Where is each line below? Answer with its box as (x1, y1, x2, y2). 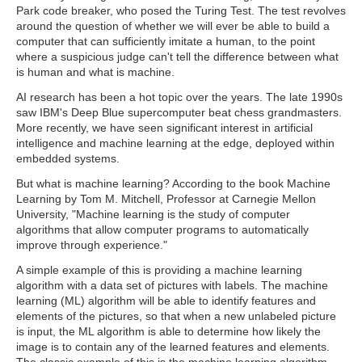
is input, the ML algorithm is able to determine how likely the (16, 325, 321, 338)
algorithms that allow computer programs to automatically (16, 223, 309, 236)
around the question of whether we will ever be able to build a (16, 19, 330, 32)
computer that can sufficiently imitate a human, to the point (16, 35, 315, 48)
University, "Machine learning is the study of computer (16, 208, 290, 221)
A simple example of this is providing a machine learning (16, 263, 302, 276)
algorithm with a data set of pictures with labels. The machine (16, 279, 328, 292)
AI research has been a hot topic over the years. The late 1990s (16, 90, 343, 103)
